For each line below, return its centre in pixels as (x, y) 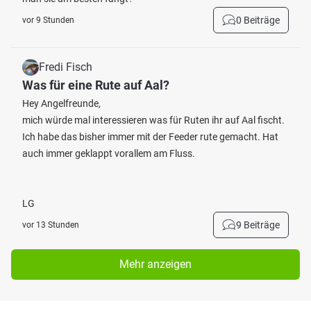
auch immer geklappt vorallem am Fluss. (109, 153)
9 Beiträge (258, 225)
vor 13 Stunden (51, 225)
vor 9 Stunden (48, 20)
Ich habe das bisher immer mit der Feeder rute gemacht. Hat (150, 137)
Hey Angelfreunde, (61, 103)
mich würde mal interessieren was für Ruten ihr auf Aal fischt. (153, 120)
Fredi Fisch (66, 67)
